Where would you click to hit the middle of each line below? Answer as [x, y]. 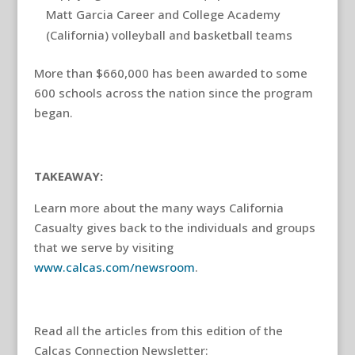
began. [53, 113]
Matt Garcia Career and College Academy [163, 14]
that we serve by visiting [103, 247]
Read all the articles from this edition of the [158, 330]
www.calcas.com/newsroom [114, 267]
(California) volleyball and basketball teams [169, 35]
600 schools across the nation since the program [173, 93]
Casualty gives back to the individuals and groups [174, 227]
